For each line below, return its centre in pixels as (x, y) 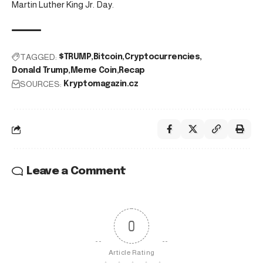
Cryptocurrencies (162, 57)
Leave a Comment (76, 171)
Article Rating (131, 253)
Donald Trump (40, 71)
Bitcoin (108, 57)
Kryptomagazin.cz (101, 84)
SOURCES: (41, 84)
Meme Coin (93, 71)
